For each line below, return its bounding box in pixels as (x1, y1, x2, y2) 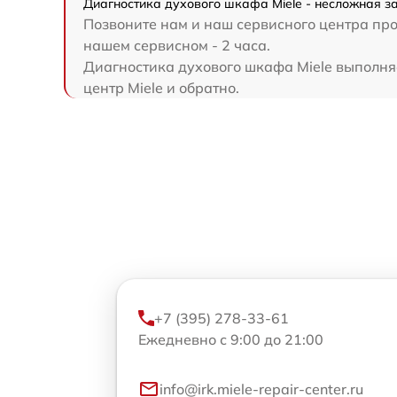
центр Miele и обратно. (83, 79, 239, 97)
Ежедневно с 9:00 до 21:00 (138, 331, 323, 348)
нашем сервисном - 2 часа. (83, 36, 270, 54)
